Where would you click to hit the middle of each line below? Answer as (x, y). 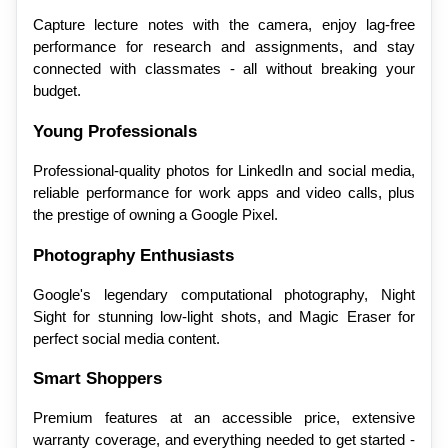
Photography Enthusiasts (133, 254)
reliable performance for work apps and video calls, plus (224, 192)
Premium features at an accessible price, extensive (224, 418)
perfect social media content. (126, 338)
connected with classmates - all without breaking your (224, 69)
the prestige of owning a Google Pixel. (155, 214)
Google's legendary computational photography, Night (224, 294)
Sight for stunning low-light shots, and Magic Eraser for (224, 316)
